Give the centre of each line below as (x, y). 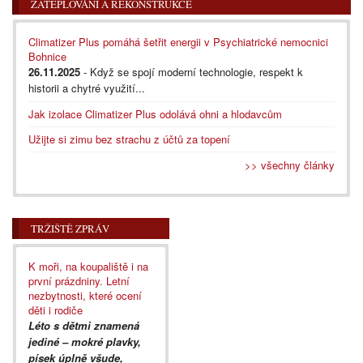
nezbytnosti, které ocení (85, 295)
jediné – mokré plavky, (85, 341)
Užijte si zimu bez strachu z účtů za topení (129, 139)
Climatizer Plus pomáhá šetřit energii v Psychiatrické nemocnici (178, 41)
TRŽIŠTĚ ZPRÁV (70, 228)
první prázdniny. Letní (79, 280)
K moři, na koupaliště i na (88, 266)
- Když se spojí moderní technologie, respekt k (192, 71)
